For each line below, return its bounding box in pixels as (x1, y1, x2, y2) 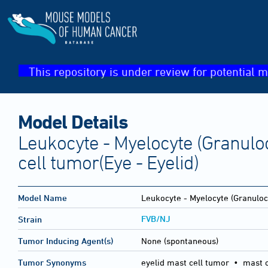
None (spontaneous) (141, 236, 218, 246)
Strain (18, 214, 42, 225)
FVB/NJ (141, 214, 170, 224)
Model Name (18, 193, 67, 203)
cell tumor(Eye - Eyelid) (18, 151, 199, 173)
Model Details (18, 110, 128, 132)
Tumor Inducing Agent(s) (18, 236, 113, 246)
